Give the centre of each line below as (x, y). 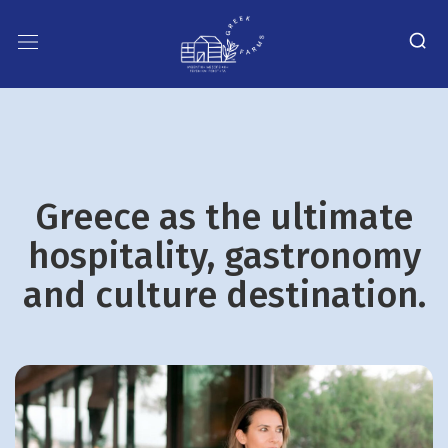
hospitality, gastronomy (224, 255)
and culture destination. (224, 294)
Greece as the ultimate (224, 216)
